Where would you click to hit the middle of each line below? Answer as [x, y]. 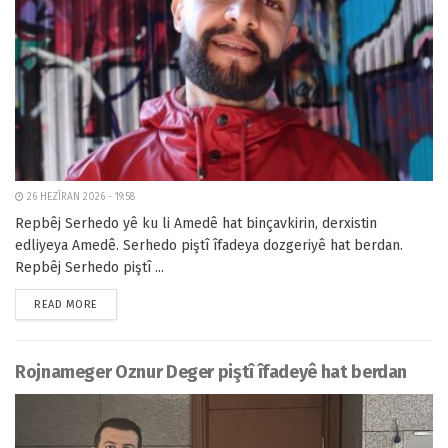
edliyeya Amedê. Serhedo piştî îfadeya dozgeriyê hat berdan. [209, 245]
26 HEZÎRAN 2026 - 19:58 [79, 197]
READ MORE [66, 304]
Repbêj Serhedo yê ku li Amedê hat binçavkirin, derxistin [196, 223]
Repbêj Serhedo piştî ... [89, 267]
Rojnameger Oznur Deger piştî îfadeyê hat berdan [211, 372]
